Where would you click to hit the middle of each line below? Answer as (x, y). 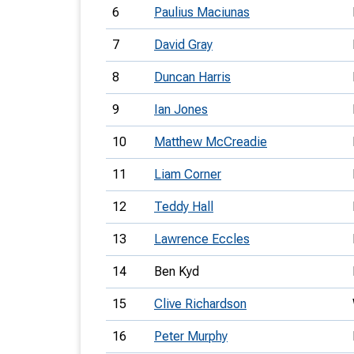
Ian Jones (181, 109)
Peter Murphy (191, 336)
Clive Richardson (200, 304)
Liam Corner (188, 174)
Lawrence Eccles (202, 239)
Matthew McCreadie (211, 142)
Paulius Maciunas (202, 12)
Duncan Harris (192, 77)
